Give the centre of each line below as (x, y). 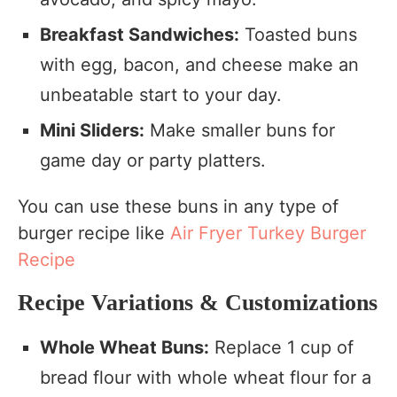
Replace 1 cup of (281, 347)
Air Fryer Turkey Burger (268, 233)
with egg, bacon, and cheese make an (199, 64)
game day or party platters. (153, 160)
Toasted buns (298, 34)
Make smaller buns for (240, 130)
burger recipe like (94, 233)
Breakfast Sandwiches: (140, 34)
